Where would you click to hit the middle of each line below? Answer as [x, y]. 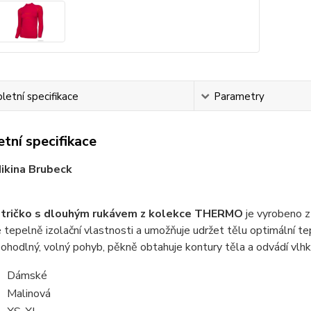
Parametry [239, 97]
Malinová [28, 294]
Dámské [27, 276]
